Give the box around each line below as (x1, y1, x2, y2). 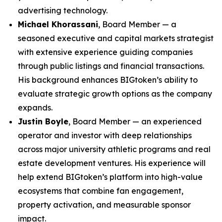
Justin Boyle (18, 116, 68, 126)
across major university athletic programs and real (18, 144, 211, 154)
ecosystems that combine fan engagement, (18, 186, 183, 196)
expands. (18, 103, 53, 112)
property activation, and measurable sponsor (18, 200, 191, 210)
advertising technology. (18, 5, 108, 15)
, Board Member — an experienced (68, 116, 202, 126)
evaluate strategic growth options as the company (18, 89, 212, 99)
